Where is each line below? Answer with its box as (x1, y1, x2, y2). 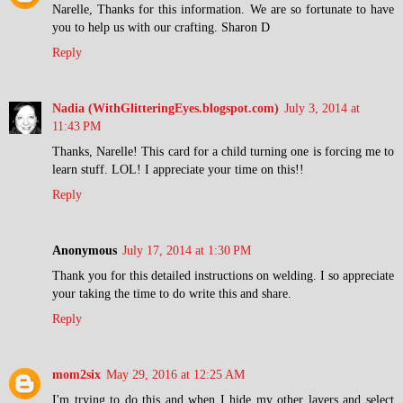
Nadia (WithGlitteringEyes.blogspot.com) (52, 100, 279, 115)
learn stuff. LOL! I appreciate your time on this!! (52, 161, 304, 176)
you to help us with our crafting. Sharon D (52, 19, 270, 34)
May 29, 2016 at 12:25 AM (106, 366, 245, 381)
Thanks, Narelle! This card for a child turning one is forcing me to (52, 143, 394, 158)
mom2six (52, 366, 101, 381)
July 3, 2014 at (284, 100, 360, 115)
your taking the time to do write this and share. (52, 285, 291, 300)
